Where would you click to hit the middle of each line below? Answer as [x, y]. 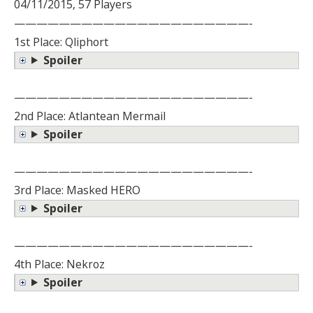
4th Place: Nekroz [59, 264]
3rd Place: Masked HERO [77, 190]
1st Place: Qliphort [61, 42]
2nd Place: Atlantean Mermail [90, 116]
